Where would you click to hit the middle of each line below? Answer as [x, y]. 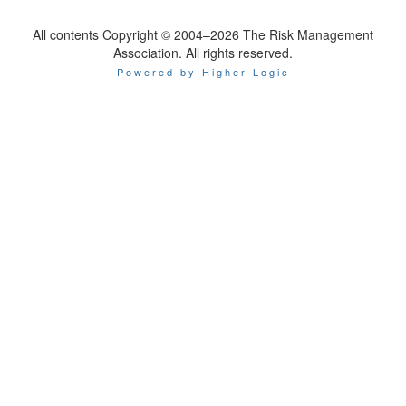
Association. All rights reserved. [203, 53]
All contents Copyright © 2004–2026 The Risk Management [203, 34]
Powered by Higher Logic [203, 72]
